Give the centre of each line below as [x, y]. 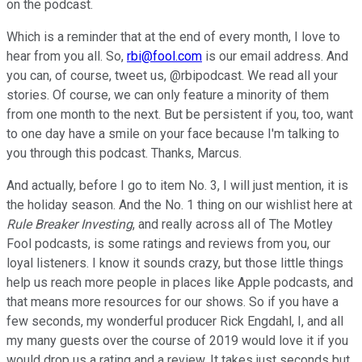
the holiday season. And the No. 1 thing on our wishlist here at [179, 204]
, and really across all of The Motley [233, 224]
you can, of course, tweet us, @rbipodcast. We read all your [172, 75]
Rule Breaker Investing [69, 224]
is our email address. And [275, 56]
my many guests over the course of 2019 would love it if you [177, 340]
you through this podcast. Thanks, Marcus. [126, 153]
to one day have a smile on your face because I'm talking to [173, 133]
